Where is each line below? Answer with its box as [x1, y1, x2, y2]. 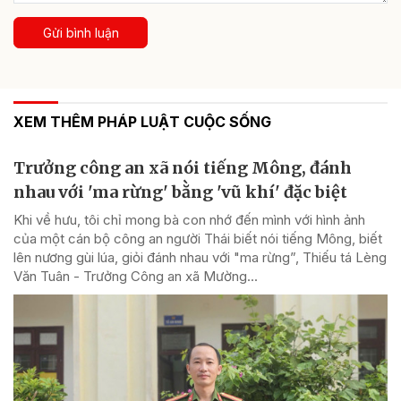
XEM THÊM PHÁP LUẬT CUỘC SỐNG [13, 113, 271, 132]
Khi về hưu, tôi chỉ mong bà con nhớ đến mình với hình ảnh [13, 211, 365, 229]
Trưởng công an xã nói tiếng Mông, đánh [13, 158, 352, 179]
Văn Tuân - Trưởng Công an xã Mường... [13, 268, 258, 286]
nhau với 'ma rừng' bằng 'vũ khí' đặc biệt [13, 182, 347, 203]
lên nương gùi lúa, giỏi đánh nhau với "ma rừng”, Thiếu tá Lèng [13, 249, 387, 267]
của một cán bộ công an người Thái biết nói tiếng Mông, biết [13, 230, 382, 248]
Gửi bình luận [42, 25, 119, 41]
